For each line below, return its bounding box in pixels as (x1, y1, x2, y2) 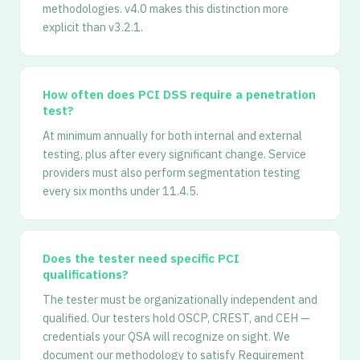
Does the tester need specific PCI (43, 250, 239, 266)
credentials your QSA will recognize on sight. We (43, 329, 290, 344)
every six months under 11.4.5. (43, 183, 198, 198)
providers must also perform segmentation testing (43, 165, 301, 180)
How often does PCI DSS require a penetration (43, 86, 316, 102)
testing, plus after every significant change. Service (43, 146, 306, 162)
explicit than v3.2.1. (43, 19, 143, 35)
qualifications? (43, 266, 129, 282)
